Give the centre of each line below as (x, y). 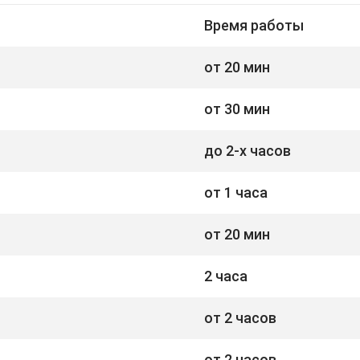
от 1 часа (236, 192)
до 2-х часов (247, 150)
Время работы (254, 25)
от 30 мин (237, 108)
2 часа (226, 276)
